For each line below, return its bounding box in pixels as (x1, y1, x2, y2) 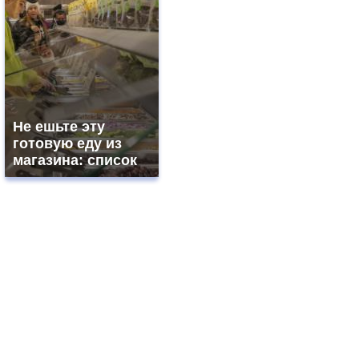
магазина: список (13, 152, 137, 169)
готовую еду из (13, 135, 122, 152)
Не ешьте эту (13, 119, 105, 135)
